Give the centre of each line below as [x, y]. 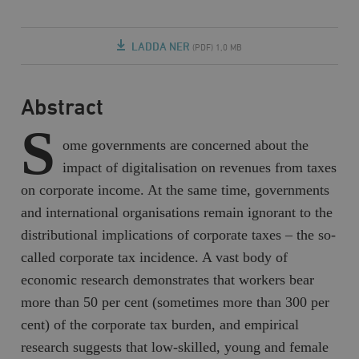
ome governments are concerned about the [186, 145]
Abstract [63, 109]
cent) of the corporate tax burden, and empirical [160, 324]
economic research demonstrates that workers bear [168, 279]
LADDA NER [161, 48]
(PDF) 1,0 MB [217, 48]
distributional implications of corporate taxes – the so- [179, 234]
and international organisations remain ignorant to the [177, 212]
